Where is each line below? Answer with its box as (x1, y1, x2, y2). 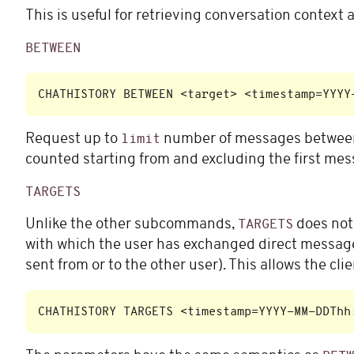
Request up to (25, 131, 121, 147)
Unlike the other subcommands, (25, 217, 238, 233)
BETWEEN (25, 42, 81, 56)
